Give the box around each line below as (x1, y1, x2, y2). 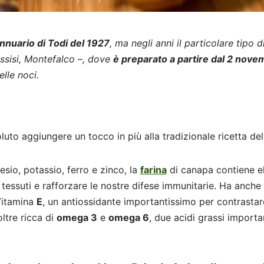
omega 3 (57, 212, 98, 224)
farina (140, 164, 167, 176)
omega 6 (108, 212, 150, 224)
